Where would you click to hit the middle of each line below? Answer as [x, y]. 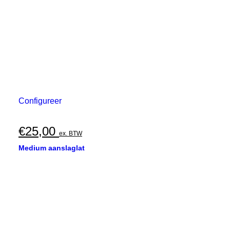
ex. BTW [71, 133]
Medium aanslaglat [52, 148]
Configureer [40, 101]
